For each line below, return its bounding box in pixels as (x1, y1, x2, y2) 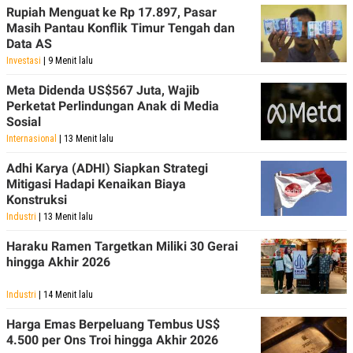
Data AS (6, 35, 52, 51)
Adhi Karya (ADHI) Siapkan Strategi (6, 160, 208, 176)
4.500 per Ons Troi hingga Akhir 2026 (6, 332, 218, 347)
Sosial (6, 113, 41, 129)
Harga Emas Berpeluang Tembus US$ (6, 316, 220, 332)
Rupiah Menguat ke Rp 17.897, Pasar (6, 4, 217, 20)
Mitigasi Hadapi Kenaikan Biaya (6, 176, 186, 191)
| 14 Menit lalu (36, 288, 93, 300)
